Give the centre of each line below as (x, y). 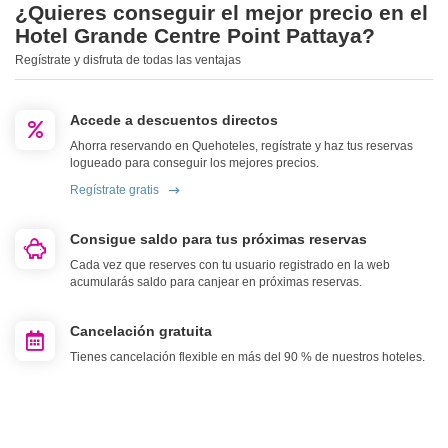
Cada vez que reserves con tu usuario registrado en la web (230, 265)
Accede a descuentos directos (174, 120)
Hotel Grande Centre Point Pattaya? (195, 36)
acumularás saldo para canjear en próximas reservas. (216, 282)
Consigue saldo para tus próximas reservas (218, 239)
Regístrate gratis (114, 190)
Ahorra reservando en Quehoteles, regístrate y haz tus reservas (241, 146)
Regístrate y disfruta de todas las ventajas (128, 60)
